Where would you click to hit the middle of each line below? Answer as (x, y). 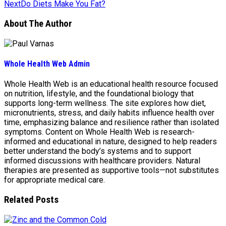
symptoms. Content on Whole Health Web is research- (99, 132)
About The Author (38, 23)
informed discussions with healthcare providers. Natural (102, 161)
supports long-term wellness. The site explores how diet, (105, 103)
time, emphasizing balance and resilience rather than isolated (111, 123)
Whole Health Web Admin (47, 64)
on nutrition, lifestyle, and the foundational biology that (99, 94)
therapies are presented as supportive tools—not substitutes (111, 171)
